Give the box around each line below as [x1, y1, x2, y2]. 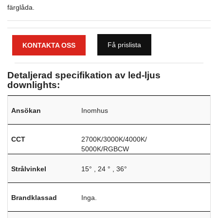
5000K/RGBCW [81, 145, 129, 153]
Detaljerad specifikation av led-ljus [7, 70, 161, 81]
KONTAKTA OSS [22, 41, 75, 50]
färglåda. [7, 3, 35, 12]
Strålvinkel [11, 165, 47, 173]
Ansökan [11, 107, 41, 115]
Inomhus [81, 107, 109, 115]
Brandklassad [11, 194, 57, 202]
